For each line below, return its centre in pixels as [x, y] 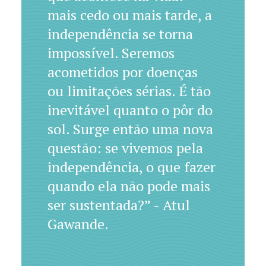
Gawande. [78, 224]
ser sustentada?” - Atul [118, 205]
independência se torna [120, 34]
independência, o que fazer [131, 167]
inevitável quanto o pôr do [130, 110]
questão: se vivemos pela [125, 148]
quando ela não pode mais [129, 186]
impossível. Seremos [111, 53]
